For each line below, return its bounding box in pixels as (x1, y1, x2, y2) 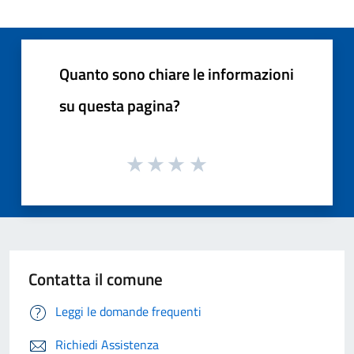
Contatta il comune (28, 266, 163, 292)
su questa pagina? (59, 92, 180, 118)
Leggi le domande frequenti (55, 302, 201, 322)
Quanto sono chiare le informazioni (59, 61, 294, 86)
